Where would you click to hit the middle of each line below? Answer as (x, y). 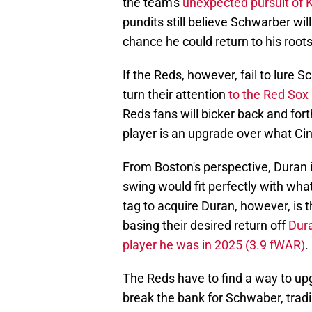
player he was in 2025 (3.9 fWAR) (214, 245)
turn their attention (174, 95)
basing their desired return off (205, 226)
